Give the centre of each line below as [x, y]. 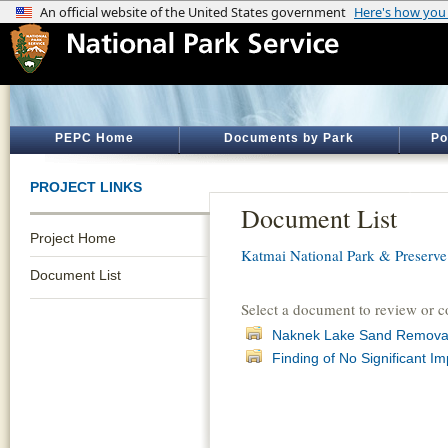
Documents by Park [289, 138]
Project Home [73, 238]
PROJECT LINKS [86, 187]
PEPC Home [94, 138]
